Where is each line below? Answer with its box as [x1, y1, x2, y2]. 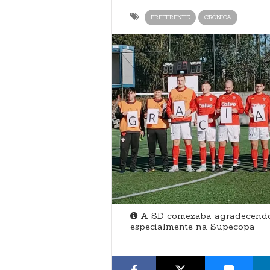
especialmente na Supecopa [130, 221, 255, 232]
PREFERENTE [150, 13, 190, 21]
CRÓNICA [204, 13, 231, 21]
